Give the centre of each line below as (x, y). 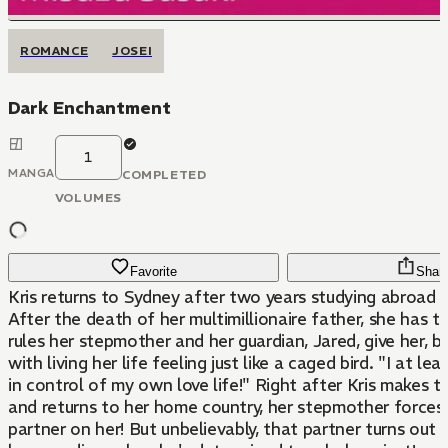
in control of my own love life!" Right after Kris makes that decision (131, 385)
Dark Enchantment (89, 108)
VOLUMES (88, 197)
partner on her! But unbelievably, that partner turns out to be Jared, (68, 429)
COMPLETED (164, 174)
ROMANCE (54, 50)
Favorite (153, 271)
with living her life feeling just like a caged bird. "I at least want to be (193, 363)
